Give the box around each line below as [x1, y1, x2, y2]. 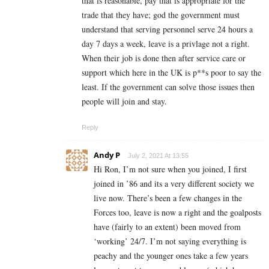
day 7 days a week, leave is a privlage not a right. [82, 38, 250, 50]
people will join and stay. [82, 95, 167, 107]
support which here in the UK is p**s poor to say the [82, 67, 261, 79]
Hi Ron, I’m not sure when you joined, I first [94, 163, 247, 175]
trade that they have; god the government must [82, 9, 240, 21]
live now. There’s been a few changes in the [94, 192, 242, 204]
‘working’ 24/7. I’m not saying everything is [94, 235, 246, 247]
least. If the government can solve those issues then [82, 81, 255, 93]
